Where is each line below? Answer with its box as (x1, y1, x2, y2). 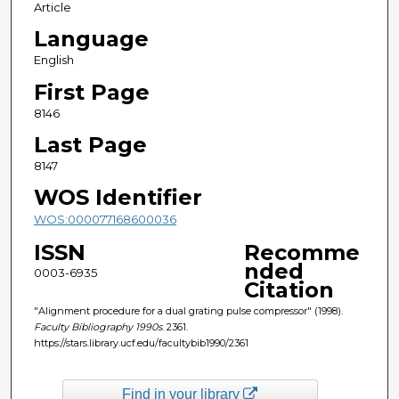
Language (33, 26, 149, 53)
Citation (243, 276, 334, 303)
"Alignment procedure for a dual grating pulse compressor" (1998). (33, 304, 343, 317)
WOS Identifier (33, 183, 202, 210)
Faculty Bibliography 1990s (33, 320, 162, 333)
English (33, 53, 74, 68)
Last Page (33, 131, 147, 158)
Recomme (243, 239, 360, 265)
